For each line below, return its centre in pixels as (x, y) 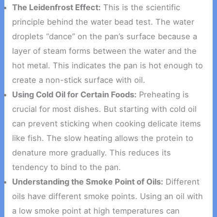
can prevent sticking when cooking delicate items (107, 123)
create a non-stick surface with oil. (79, 80)
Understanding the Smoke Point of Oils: (88, 181)
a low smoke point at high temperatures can (96, 210)
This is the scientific (141, 7)
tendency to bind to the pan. (67, 167)
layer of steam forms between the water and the (105, 51)
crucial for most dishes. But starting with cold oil (105, 109)
